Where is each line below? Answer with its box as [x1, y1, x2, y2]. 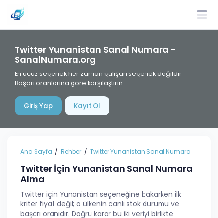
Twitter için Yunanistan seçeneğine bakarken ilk [20, 190, 181, 199]
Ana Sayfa [20, 147, 52, 156]
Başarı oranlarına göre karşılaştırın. [15, 78, 124, 88]
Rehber [61, 147, 81, 156]
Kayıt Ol [74, 101, 100, 110]
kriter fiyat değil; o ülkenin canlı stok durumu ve [20, 200, 179, 209]
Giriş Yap [24, 101, 53, 110]
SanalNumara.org [15, 54, 96, 66]
